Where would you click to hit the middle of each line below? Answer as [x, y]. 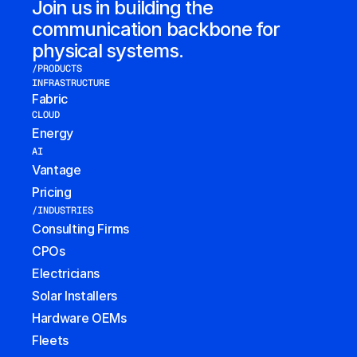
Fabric [50, 99]
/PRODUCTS [57, 69]
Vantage [57, 170]
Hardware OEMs [79, 318]
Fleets [51, 340]
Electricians [66, 273]
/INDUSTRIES [63, 210]
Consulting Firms [80, 229]
